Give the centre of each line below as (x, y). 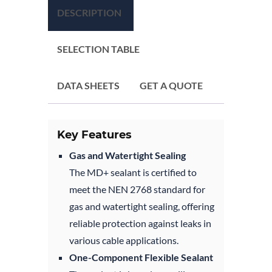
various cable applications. (124, 240)
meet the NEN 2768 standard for (137, 189)
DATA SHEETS (88, 85)
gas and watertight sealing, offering (142, 206)
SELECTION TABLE (98, 49)
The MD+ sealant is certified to (133, 172)
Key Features (94, 134)
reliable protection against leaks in (140, 223)
